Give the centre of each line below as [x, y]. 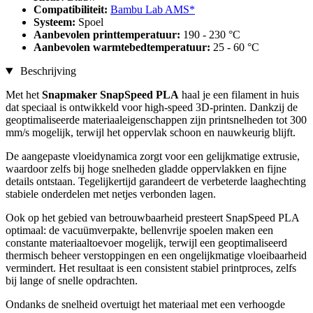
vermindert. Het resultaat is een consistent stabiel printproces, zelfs [151, 268]
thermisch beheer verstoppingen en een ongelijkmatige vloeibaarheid [156, 256]
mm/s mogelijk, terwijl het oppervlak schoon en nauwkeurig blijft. [151, 133]
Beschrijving [46, 71]
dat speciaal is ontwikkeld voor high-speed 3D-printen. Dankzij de [152, 108]
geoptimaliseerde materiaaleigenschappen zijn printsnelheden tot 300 [156, 120]
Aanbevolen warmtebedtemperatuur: [123, 48]
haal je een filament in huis [239, 95]
